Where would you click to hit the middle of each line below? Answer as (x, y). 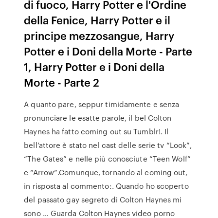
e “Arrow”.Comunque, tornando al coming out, (106, 172)
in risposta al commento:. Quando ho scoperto (106, 186)
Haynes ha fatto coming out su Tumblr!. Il (96, 131)
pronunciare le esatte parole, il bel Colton (98, 118)
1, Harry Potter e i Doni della (94, 66)
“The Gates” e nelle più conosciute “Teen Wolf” (107, 159)
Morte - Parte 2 (62, 82)
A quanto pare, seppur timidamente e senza (102, 104)
